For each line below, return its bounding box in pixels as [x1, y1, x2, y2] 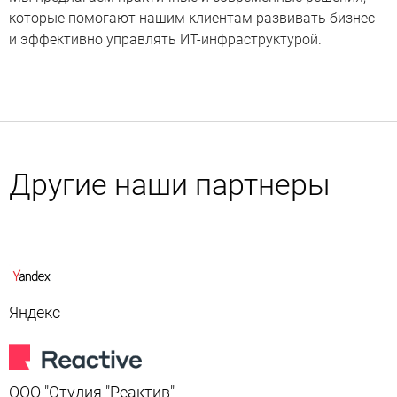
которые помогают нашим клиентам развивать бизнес [9, 10, 375, 27]
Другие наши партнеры [9, 167, 331, 202]
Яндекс [9, 303, 60, 322]
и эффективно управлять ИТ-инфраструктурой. [9, 31, 322, 48]
